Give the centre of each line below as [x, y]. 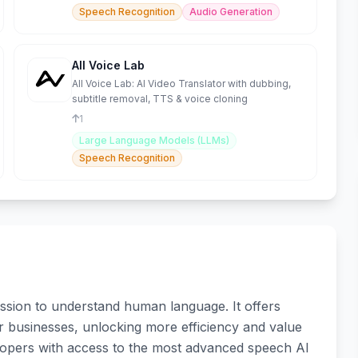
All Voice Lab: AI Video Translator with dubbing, [181, 84]
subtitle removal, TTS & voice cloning [159, 99]
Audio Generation [231, 12]
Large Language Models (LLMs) [154, 141]
